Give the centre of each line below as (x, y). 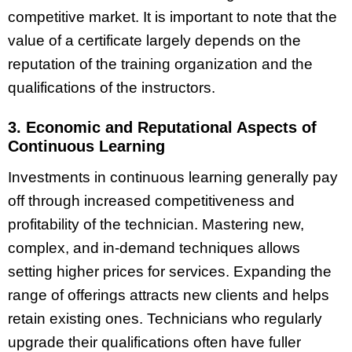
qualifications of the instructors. (112, 88)
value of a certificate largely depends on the (154, 41)
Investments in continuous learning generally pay (173, 177)
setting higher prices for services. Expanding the (170, 271)
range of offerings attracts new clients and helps (169, 295)
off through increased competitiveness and (151, 200)
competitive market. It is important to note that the (172, 17)
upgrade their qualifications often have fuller (154, 342)
